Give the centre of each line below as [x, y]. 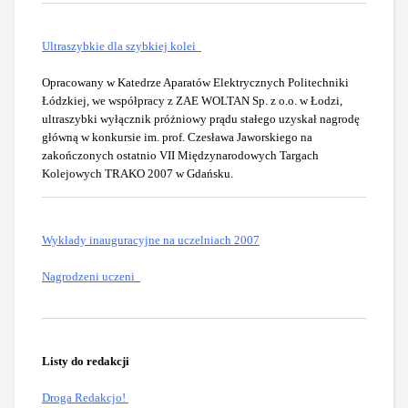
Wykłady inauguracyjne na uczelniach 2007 [151, 240]
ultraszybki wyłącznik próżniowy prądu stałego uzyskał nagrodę [201, 118]
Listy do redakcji [86, 361]
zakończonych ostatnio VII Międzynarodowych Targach [180, 155]
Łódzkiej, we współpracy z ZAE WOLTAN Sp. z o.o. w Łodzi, [192, 100]
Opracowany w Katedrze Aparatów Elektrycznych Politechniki [195, 82]
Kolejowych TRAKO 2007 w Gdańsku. [138, 173]
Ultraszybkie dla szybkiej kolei [119, 46]
